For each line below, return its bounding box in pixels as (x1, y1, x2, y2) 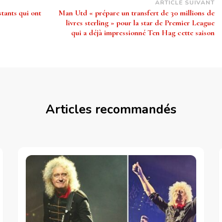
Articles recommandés (46, 101, 176, 118)
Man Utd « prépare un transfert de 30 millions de (58, 8, 215, 18)
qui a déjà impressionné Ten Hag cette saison (71, 28, 215, 38)
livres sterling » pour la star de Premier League (65, 18, 215, 28)
